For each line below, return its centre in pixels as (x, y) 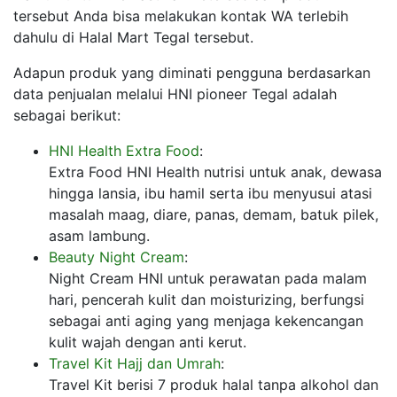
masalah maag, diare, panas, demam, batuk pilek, (214, 214)
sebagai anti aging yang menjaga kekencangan (206, 320)
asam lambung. (99, 235)
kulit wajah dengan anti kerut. (148, 342)
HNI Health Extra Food (124, 150)
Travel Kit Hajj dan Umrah (135, 363)
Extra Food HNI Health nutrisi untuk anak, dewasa (215, 171)
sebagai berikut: (67, 115)
